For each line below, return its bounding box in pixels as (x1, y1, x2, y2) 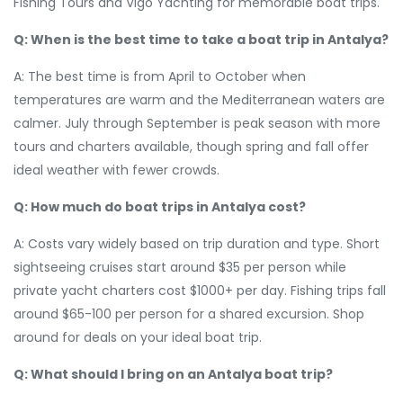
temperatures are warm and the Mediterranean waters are (13, 91, 385, 109)
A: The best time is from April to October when (13, 67, 306, 85)
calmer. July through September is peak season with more (13, 114, 381, 132)
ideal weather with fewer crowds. (13, 161, 219, 179)
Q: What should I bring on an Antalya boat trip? (13, 365, 333, 383)
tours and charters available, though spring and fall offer (13, 138, 369, 156)
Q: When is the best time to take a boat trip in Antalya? (13, 31, 389, 49)
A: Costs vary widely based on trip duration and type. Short (13, 235, 380, 253)
